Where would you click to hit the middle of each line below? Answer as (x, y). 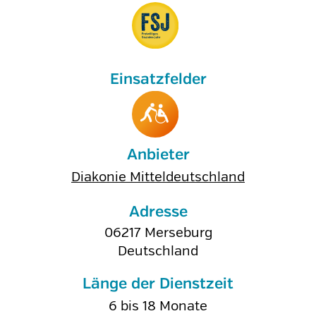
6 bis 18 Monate (158, 306)
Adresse (158, 212)
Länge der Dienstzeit (158, 284)
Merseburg (178, 233)
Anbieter (158, 155)
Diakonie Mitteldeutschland (158, 177)
